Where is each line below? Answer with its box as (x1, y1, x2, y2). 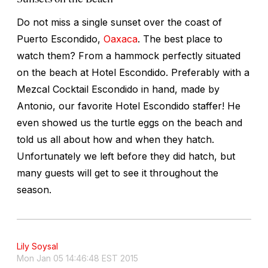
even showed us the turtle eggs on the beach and (17, 116, 242, 129)
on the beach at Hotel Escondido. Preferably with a (17, 66, 249, 78)
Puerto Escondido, (17, 32, 103, 45)
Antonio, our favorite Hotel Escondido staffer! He (17, 99, 240, 112)
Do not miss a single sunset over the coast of (17, 16, 222, 28)
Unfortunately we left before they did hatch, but (17, 150, 235, 162)
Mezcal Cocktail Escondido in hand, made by (17, 83, 220, 95)
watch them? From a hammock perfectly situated (17, 49, 240, 62)
